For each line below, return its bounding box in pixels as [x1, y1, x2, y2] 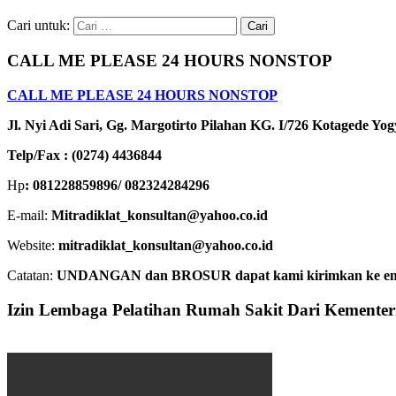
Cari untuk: [7, 17, 70, 33]
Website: [7, 238, 55, 254]
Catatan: [7, 268, 53, 284]
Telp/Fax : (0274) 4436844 [7, 148, 162, 164]
